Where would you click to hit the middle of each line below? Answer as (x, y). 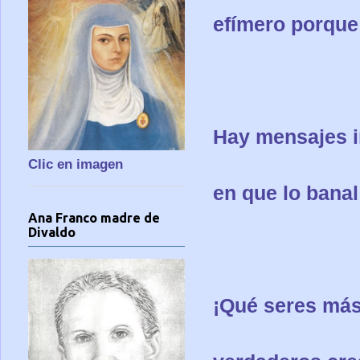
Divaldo (52, 232)
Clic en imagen (76, 165)
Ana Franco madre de (94, 217)
